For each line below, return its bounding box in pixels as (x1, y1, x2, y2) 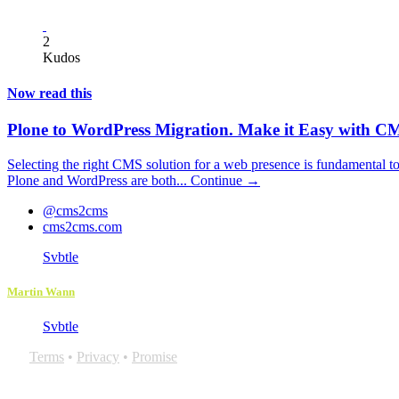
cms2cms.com (43, 218, 122, 234)
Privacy (77, 348, 119, 364)
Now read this (7, 85, 92, 101)
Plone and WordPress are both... (7, 172, 191, 188)
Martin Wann (7, 284, 75, 298)
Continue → (191, 172, 260, 188)
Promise (132, 348, 177, 364)
